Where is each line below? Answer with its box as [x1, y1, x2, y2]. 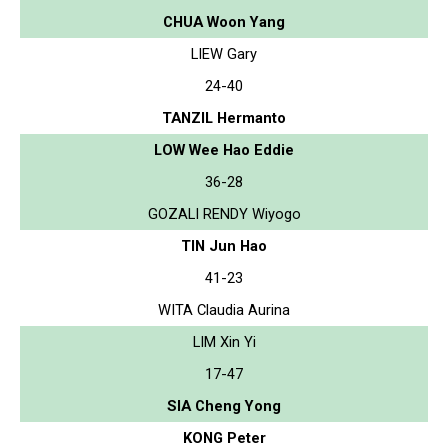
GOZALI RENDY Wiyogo [147, 204, 301, 223]
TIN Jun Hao [181, 236, 267, 255]
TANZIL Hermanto [162, 108, 286, 127]
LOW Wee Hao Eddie [154, 140, 294, 159]
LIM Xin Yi [192, 332, 256, 351]
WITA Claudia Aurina [158, 300, 290, 319]
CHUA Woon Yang [163, 12, 285, 31]
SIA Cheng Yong [167, 396, 281, 415]
